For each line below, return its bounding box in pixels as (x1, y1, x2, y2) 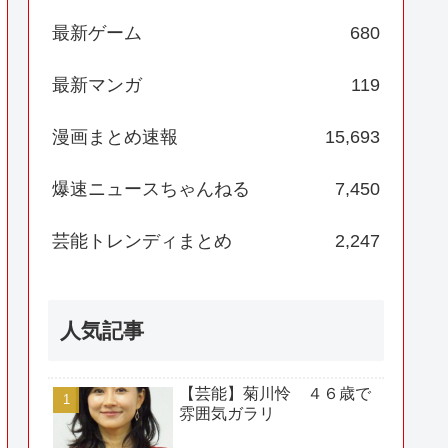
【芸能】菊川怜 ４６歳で (179, 384, 371, 402)
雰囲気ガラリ (179, 404, 275, 422)
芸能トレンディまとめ (52, 231, 232, 252)
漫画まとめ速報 (52, 127, 178, 148)
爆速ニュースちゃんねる (52, 179, 250, 200)
